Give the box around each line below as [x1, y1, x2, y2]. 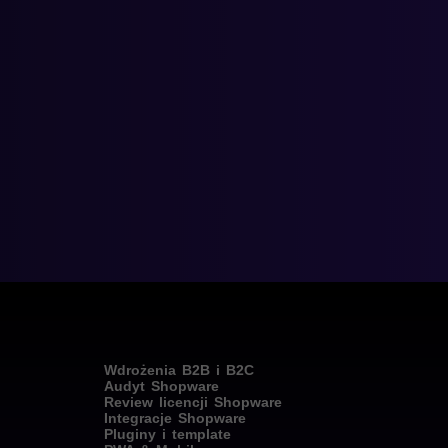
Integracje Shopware [103, 410, 246, 426]
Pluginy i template [103, 426, 231, 442]
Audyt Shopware [103, 378, 219, 394]
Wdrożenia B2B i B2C [103, 362, 254, 378]
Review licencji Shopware [103, 394, 282, 410]
